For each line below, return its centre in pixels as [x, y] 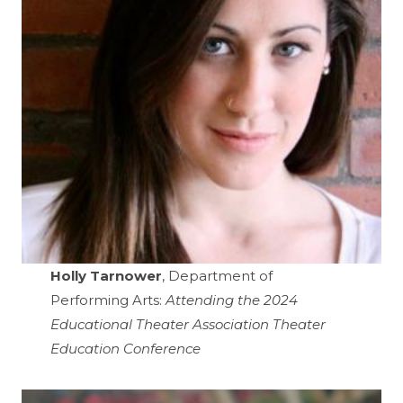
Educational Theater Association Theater [188, 324]
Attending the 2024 [232, 300]
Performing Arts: [108, 300]
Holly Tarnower [106, 275]
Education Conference [125, 348]
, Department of [217, 275]
